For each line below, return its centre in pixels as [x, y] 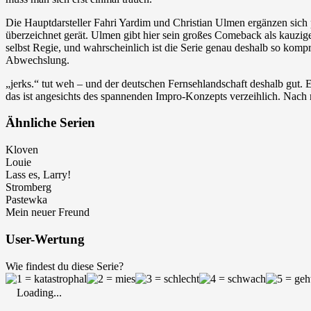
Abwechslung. [37, 60]
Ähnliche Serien [50, 123]
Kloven [22, 150]
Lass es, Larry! [38, 175]
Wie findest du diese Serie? [65, 266]
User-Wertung [45, 239]
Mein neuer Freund [48, 212]
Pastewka [26, 200]
